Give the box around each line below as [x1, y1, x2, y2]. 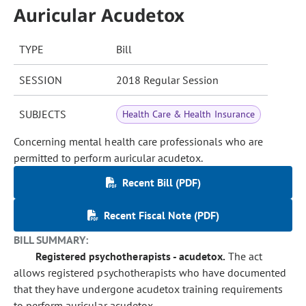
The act [225, 249, 263, 263]
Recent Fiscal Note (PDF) [103, 208, 219, 222]
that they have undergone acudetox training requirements [14, 282, 283, 296]
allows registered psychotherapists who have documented [14, 266, 287, 279]
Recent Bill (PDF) [122, 176, 201, 189]
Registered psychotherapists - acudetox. [36, 249, 226, 263]
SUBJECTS [19, 107, 66, 121]
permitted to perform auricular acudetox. [14, 151, 204, 165]
